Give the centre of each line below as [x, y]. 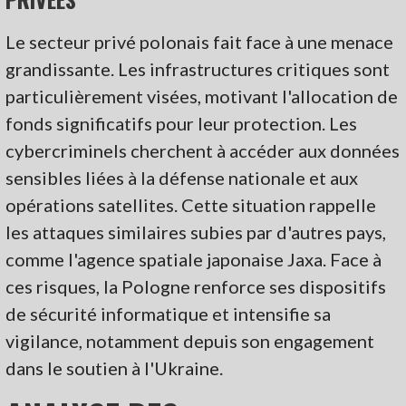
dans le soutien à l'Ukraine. [115, 367]
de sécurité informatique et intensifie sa [169, 313]
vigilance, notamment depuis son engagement [190, 340]
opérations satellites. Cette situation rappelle [191, 204]
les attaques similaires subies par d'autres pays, [196, 232]
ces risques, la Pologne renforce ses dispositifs [196, 286]
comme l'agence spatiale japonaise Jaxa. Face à [194, 259]
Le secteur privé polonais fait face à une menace [200, 41]
